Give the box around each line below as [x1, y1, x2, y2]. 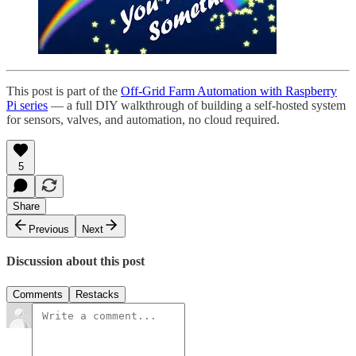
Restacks [75, 288, 119, 300]
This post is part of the [6, 84, 121, 98]
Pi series [6, 99, 48, 112]
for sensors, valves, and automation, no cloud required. [6, 113, 280, 126]
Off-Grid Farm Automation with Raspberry [121, 84, 337, 98]
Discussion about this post [6, 254, 145, 269]
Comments [13, 288, 63, 300]
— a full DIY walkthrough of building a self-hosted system [48, 99, 346, 112]
